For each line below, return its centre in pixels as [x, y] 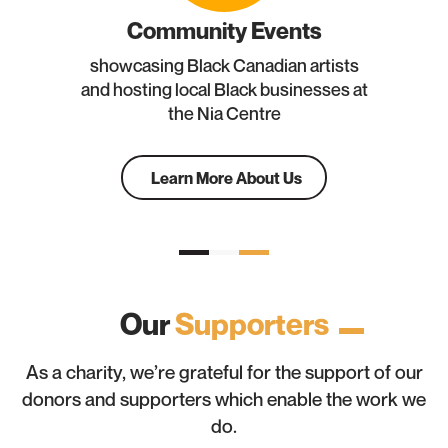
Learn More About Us [226, 177]
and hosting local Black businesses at [224, 89]
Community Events [224, 30]
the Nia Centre [224, 113]
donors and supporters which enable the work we [224, 399]
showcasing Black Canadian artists [224, 65]
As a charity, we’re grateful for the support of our [224, 372]
